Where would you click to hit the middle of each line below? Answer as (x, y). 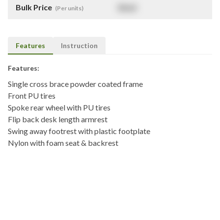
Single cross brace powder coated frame (75, 84)
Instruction (79, 45)
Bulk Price (35, 7)
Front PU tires (32, 96)
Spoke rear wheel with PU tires (59, 107)
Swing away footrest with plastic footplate (79, 131)
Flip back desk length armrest (58, 119)
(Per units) (69, 8)
